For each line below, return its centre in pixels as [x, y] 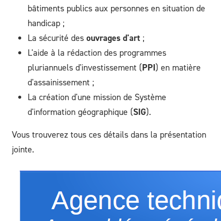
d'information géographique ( [80, 112]
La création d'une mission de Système [97, 97]
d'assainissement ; [61, 82]
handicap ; [46, 23]
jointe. [23, 149]
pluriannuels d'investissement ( [85, 67]
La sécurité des [57, 38]
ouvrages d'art [113, 38]
